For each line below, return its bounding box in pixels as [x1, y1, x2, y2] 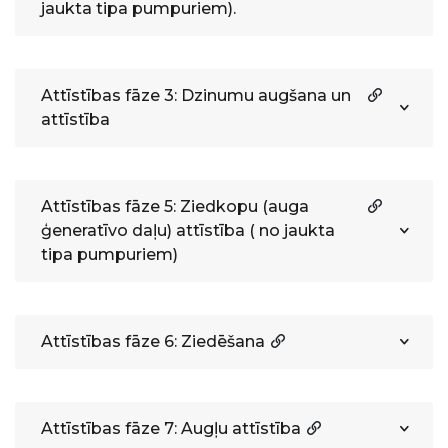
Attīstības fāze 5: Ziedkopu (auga [41, 197, 309, 216]
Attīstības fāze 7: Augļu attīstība [41, 419, 301, 438]
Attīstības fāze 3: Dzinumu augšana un [41, 86, 351, 105]
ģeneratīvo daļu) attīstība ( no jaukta [41, 221, 335, 240]
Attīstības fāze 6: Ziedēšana [41, 332, 265, 351]
